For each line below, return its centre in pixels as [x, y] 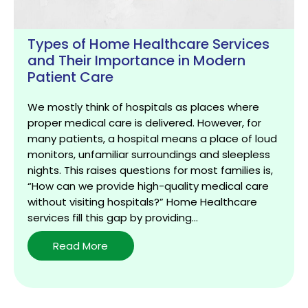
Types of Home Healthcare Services [148, 44]
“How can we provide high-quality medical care [148, 186]
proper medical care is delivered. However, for [144, 122]
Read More [81, 245]
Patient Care [70, 77]
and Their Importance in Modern [136, 60]
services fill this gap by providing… [113, 217]
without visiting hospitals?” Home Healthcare [142, 201]
